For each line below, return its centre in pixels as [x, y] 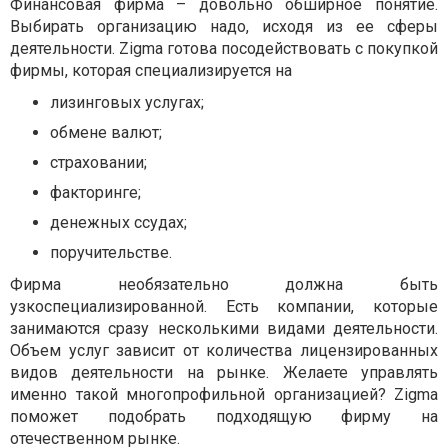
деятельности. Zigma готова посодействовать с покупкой [224, 48]
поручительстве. [111, 252]
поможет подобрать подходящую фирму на [224, 416]
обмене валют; [106, 132]
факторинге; [95, 192]
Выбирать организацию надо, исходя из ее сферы [224, 26]
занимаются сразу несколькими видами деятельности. [224, 328]
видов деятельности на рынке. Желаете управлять [224, 372]
